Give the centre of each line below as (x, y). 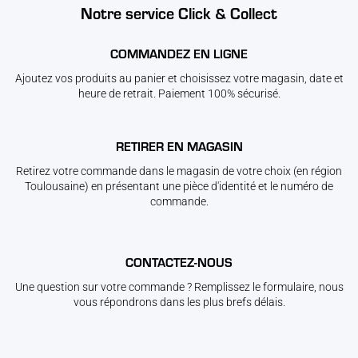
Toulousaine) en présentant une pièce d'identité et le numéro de (179, 187)
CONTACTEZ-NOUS (179, 262)
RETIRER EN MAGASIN (179, 146)
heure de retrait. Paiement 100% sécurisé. (179, 94)
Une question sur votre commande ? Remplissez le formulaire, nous (179, 287)
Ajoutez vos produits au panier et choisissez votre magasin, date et (179, 79)
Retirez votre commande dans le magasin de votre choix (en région (179, 171)
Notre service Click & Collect (179, 13)
